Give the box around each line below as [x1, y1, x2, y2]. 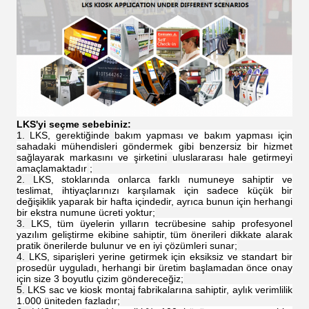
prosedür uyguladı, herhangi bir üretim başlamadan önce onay [17, 261, 292, 273]
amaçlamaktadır [17, 162, 87, 174]
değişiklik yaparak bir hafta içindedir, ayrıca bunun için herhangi [17, 195, 292, 207]
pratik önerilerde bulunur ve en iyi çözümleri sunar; [17, 239, 237, 251]
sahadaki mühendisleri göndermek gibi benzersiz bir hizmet [17, 140, 292, 152]
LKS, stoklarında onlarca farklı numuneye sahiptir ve [32, 173, 293, 185]
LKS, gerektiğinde [30, 129, 110, 141]
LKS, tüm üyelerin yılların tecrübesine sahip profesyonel [30, 217, 293, 229]
